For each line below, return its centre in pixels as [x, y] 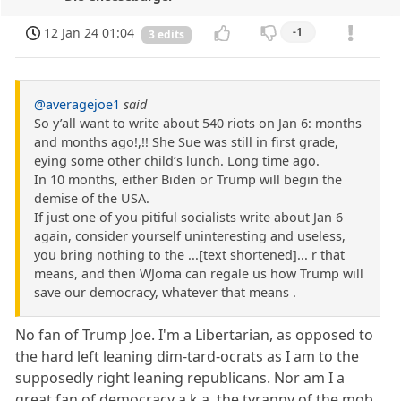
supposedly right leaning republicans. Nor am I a [180, 378]
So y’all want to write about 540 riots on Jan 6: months [198, 124]
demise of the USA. [92, 199]
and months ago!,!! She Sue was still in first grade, [186, 142]
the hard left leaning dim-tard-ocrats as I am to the [188, 357]
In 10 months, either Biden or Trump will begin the [188, 180]
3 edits [166, 35]
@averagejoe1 [77, 105]
